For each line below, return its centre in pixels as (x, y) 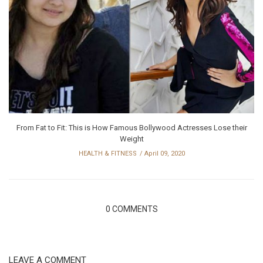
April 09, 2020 (164, 153)
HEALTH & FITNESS (107, 153)
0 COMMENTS (131, 209)
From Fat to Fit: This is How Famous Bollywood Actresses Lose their (131, 127)
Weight (131, 139)
